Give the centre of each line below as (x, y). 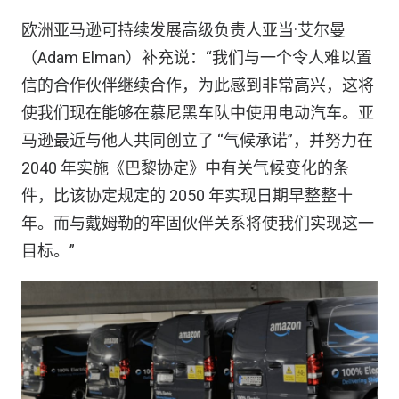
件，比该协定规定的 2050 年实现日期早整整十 (187, 195)
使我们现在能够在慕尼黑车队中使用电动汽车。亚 (198, 113)
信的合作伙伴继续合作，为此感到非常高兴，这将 (198, 85)
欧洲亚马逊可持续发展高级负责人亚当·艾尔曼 (183, 30)
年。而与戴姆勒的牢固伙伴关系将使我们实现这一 (198, 223)
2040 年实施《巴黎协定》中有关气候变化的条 (185, 168)
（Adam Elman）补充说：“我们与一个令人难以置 (197, 57)
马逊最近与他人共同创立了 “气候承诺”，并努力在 (197, 140)
